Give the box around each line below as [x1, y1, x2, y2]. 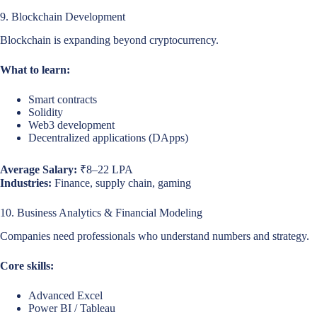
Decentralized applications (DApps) [28, 131, 188, 144]
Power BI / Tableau [28, 301, 115, 314]
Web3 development [28, 118, 115, 131]
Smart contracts [28, 93, 97, 105]
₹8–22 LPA [77, 163, 133, 175]
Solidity [28, 105, 63, 118]
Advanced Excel [28, 289, 103, 301]
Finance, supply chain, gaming [52, 176, 191, 189]
